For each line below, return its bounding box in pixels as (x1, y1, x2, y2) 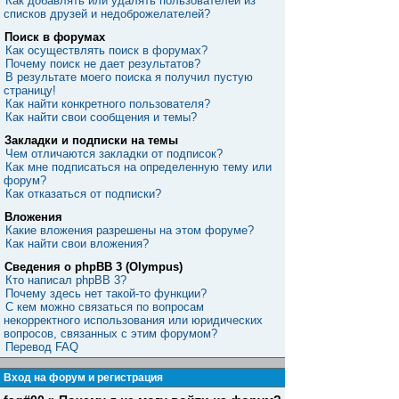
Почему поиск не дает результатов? (5, 57, 200, 70)
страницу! (4, 84, 56, 97)
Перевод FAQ (5, 340, 78, 354)
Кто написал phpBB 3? (5, 273, 126, 287)
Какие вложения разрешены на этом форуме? (5, 224, 254, 237)
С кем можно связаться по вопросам (5, 300, 204, 313)
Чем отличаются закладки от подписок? (5, 147, 223, 160)
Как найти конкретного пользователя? (5, 97, 210, 110)
